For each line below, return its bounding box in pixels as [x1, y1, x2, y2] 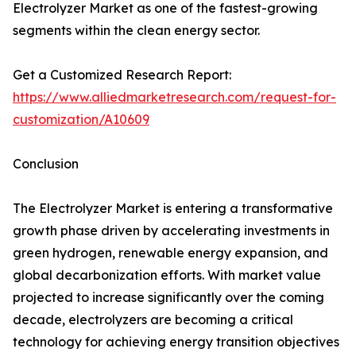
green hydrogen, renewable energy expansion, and [13, 245, 328, 261]
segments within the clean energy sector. [13, 22, 260, 39]
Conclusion [13, 156, 79, 172]
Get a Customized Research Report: [13, 67, 231, 83]
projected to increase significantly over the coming [13, 289, 324, 306]
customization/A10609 [13, 111, 149, 128]
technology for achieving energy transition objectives [13, 334, 339, 350]
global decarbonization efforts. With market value [13, 267, 321, 284]
